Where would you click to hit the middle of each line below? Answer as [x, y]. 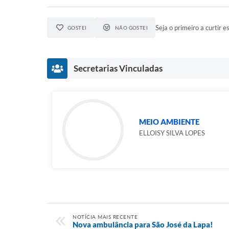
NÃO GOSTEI [131, 28]
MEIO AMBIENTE [169, 122]
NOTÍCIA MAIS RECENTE [105, 217]
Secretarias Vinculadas [118, 68]
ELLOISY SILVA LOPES [172, 133]
